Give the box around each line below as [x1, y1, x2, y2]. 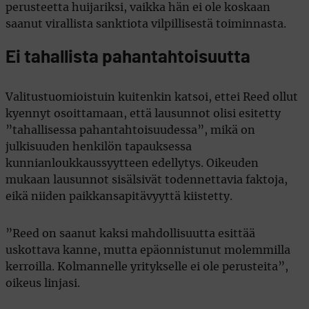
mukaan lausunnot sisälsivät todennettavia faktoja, [6, 174, 288, 186]
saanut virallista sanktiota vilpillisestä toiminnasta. [6, 18, 286, 30]
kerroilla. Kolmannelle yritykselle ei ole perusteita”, [6, 261, 288, 272]
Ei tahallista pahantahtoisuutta [6, 48, 250, 66]
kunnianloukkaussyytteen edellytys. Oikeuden [6, 157, 259, 169]
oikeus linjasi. [6, 277, 80, 289]
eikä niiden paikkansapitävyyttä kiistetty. [6, 190, 232, 202]
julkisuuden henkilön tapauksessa [6, 141, 192, 152]
